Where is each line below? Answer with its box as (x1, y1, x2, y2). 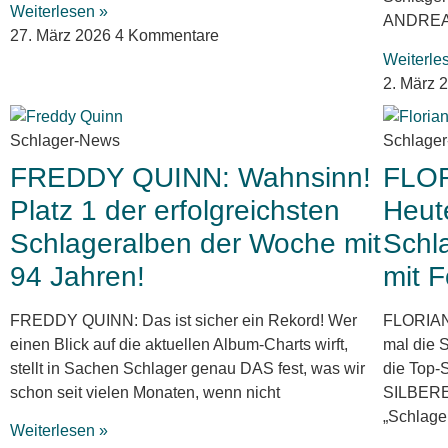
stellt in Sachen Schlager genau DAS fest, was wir (10, 359, 365, 377)
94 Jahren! (10, 260, 145, 292)
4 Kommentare (115, 26, 219, 44)
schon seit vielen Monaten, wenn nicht (10, 383, 280, 401)
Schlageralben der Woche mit (10, 227, 381, 259)
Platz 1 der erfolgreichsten (10, 194, 340, 226)
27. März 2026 (10, 26, 115, 44)
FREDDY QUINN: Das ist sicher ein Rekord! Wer (10, 311, 357, 329)
